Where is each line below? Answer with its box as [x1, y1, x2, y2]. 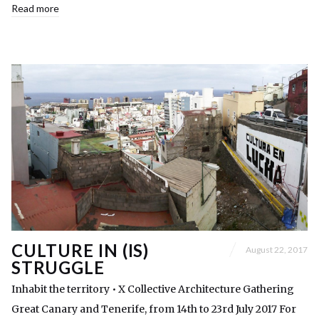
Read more [11, 2, 59, 15]
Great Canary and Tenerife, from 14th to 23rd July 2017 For [11, 303, 296, 316]
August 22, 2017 [246, 244, 308, 255]
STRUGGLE [11, 257, 105, 278]
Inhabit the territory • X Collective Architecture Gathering [11, 283, 294, 296]
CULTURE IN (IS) [11, 240, 150, 261]
